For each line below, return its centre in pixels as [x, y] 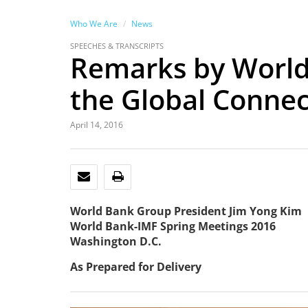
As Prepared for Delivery [136, 267]
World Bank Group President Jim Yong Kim [186, 211]
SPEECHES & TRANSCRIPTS [117, 46]
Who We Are [94, 24]
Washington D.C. [116, 241]
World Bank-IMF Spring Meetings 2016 [173, 226]
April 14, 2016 [97, 125]
